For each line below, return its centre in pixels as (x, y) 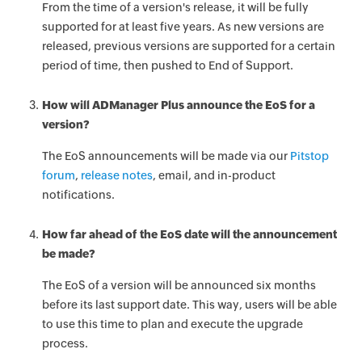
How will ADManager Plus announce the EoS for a (179, 105)
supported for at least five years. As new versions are (183, 27)
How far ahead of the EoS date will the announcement (190, 234)
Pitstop (310, 156)
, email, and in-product (215, 175)
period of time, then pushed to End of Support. (168, 65)
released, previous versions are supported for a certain (189, 46)
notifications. (79, 195)
